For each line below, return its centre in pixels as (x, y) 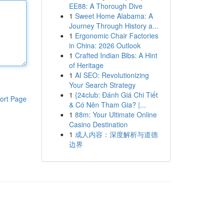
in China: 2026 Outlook (105, 45)
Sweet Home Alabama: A (114, 16)
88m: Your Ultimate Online (116, 114)
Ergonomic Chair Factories (116, 36)
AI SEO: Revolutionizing (112, 75)
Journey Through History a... (113, 26)
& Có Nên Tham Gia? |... (107, 105)
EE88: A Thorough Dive (106, 6)
